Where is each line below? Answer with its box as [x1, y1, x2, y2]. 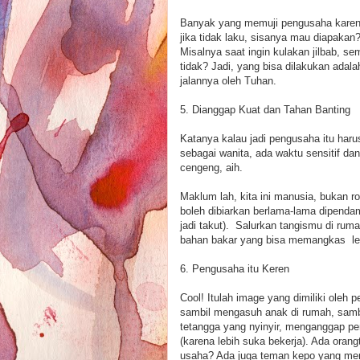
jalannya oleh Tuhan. [180, 74, 276, 87]
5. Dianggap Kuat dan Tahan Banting [180, 103, 350, 116]
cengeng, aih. [180, 161, 243, 174]
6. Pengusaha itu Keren [180, 262, 289, 275]
